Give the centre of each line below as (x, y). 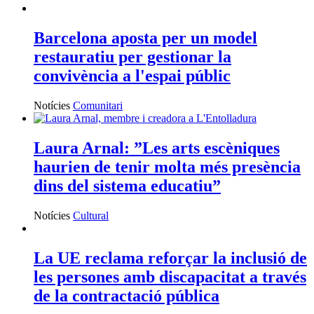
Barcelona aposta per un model (145, 37)
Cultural (91, 215)
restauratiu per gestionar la (132, 56)
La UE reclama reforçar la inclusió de (170, 258)
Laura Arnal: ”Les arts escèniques (157, 148)
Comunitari (98, 105)
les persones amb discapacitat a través (170, 277)
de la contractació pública (127, 295)
